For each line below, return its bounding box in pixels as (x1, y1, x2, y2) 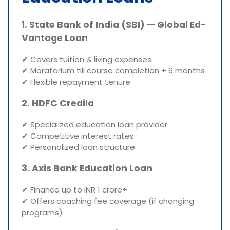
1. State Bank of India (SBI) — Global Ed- (22, 18, 206, 31)
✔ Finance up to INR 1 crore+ (22, 184, 127, 195)
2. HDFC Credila (22, 97, 94, 110)
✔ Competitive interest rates (22, 130, 134, 141)
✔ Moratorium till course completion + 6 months (22, 65, 205, 76)
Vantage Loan (22, 32, 88, 45)
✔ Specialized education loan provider (22, 119, 167, 130)
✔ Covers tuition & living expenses (22, 53, 151, 65)
